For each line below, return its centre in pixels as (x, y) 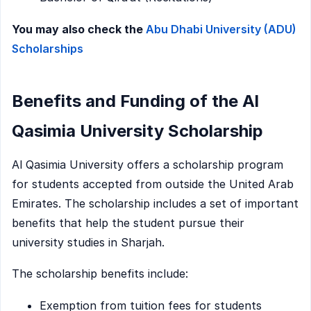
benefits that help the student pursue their (128, 222)
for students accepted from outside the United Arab (153, 184)
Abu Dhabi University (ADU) (221, 29)
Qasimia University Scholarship (137, 131)
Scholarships (48, 48)
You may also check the (79, 29)
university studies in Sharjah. (88, 242)
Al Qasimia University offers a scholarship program (148, 164)
